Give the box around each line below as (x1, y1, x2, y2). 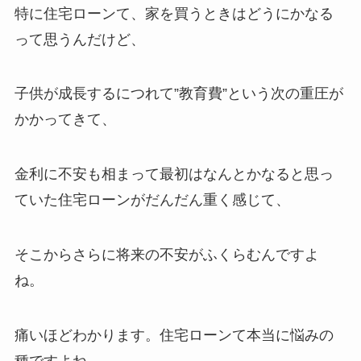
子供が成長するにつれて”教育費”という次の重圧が (14, 85, 343, 102)
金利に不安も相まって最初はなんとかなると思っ (14, 166, 334, 183)
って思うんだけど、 (14, 31, 145, 48)
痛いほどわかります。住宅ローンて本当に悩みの (14, 326, 334, 343)
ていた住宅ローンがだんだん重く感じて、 (14, 192, 290, 209)
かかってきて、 (14, 111, 116, 128)
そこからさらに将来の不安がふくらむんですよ (14, 247, 319, 263)
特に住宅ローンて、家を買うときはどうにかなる (14, 5, 334, 22)
